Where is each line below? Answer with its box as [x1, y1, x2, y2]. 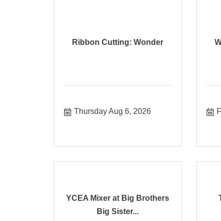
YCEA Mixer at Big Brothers [66, 193, 170, 202]
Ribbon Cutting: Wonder [72, 38, 164, 47]
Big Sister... [97, 207, 139, 216]
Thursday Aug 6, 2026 [74, 107, 151, 115]
